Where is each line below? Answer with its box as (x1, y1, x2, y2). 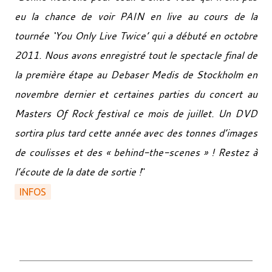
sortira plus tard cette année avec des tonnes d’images (15, 126, 257, 140)
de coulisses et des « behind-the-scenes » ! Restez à (15, 145, 257, 159)
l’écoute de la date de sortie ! (15, 165, 141, 178)
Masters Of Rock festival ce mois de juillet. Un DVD (15, 106, 257, 120)
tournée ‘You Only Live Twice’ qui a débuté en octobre (15, 29, 257, 42)
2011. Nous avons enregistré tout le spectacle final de (15, 48, 257, 62)
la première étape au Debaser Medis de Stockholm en (15, 67, 257, 81)
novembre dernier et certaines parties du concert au (15, 87, 257, 101)
